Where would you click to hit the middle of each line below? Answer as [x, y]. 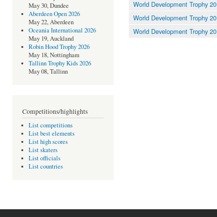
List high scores [48, 142]
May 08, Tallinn [48, 72]
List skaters [43, 150]
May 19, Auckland [51, 39]
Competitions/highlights [55, 111]
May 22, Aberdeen [51, 22]
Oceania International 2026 [62, 31]
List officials [44, 158]
